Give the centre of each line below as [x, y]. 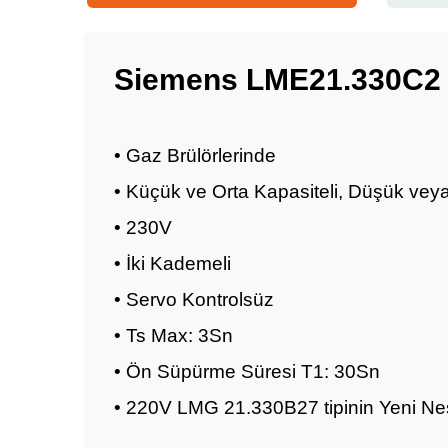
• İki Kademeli [172, 263]
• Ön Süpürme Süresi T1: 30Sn [247, 371]
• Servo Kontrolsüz [194, 299]
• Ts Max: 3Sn [173, 335]
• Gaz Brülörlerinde [195, 155]
